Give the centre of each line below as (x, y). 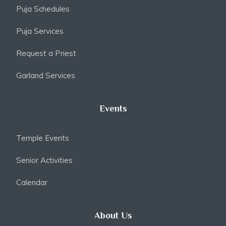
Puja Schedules (43, 9)
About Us (113, 215)
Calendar (32, 182)
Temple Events (43, 138)
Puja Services (40, 31)
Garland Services (46, 75)
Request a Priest (46, 53)
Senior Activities (44, 160)
